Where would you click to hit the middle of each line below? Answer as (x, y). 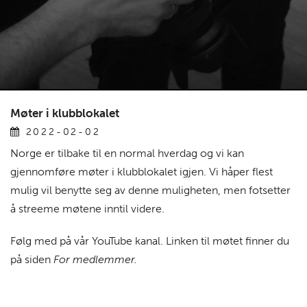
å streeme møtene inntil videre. (87, 209)
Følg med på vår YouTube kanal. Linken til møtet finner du (150, 241)
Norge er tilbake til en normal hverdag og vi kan (127, 153)
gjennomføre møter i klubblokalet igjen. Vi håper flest (142, 172)
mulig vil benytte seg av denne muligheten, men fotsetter (150, 191)
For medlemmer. (97, 260)
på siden (32, 260)
